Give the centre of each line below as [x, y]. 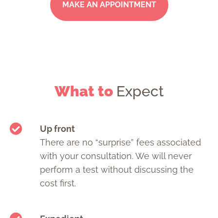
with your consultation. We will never [116, 156]
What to [85, 91]
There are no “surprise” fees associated [120, 143]
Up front [57, 129]
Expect [140, 91]
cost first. [58, 183]
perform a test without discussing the [117, 170]
